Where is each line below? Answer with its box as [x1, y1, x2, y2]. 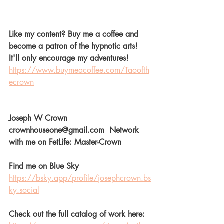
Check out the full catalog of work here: [9, 208, 147, 219]
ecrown [9, 76, 34, 87]
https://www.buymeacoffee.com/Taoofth [9, 64, 149, 75]
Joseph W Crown [9, 112, 72, 123]
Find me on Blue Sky [9, 160, 79, 171]
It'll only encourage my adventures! [9, 52, 131, 63]
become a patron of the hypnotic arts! [9, 40, 140, 51]
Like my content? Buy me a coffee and [9, 28, 141, 39]
